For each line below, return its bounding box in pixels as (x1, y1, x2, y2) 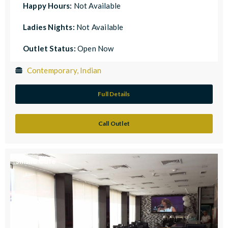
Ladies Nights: (23, 22, 76, 32)
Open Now (75, 43, 114, 53)
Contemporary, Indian (26, 65, 102, 75)
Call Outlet (98, 119, 130, 127)
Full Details (98, 90, 130, 98)
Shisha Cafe (15, 157, 55, 166)
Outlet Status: (23, 43, 76, 53)
